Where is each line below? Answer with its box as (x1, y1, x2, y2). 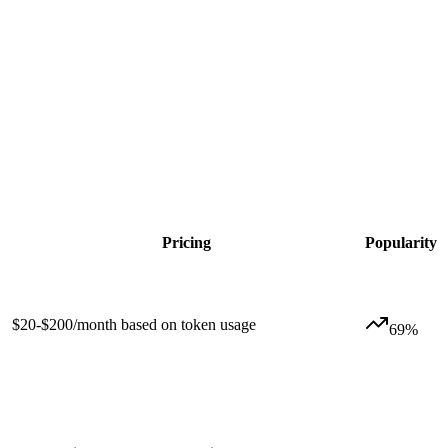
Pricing (162, 233, 211, 251)
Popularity (365, 233, 437, 251)
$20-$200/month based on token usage (12, 315, 256, 333)
